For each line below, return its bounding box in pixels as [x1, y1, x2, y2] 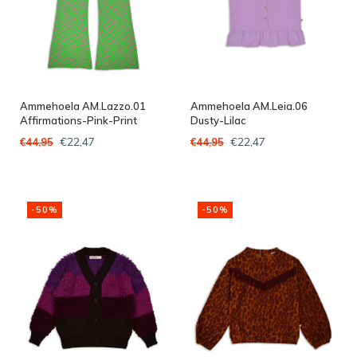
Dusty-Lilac [190, 114, 246, 127]
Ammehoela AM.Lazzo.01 [20, 100, 146, 113]
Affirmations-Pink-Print [20, 114, 137, 127]
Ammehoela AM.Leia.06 [190, 100, 308, 113]
